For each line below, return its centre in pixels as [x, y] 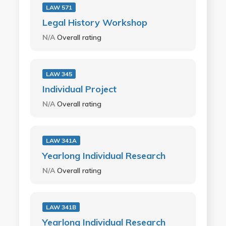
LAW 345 [59, 74]
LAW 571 [59, 7]
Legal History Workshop [95, 22]
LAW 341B [61, 207]
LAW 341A [61, 140]
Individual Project [79, 89]
